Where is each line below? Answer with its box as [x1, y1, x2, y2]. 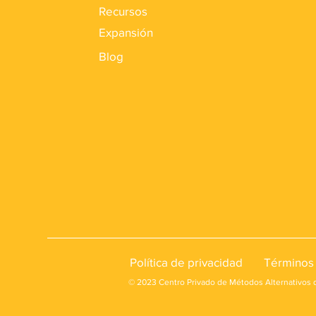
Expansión [99, 25, 153, 39]
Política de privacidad [130, 255, 243, 269]
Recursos [99, 4, 147, 18]
